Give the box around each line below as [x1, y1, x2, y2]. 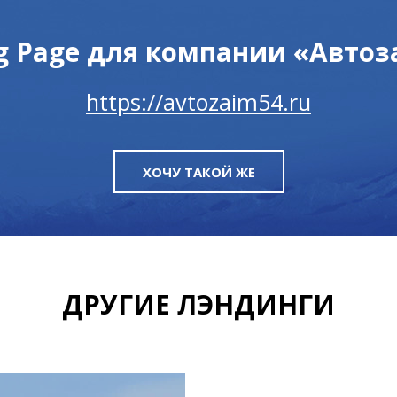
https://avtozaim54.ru [86, 86, 311, 117]
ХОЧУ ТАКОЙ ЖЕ [142, 162, 255, 181]
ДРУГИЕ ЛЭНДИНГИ [62, 286, 335, 323]
